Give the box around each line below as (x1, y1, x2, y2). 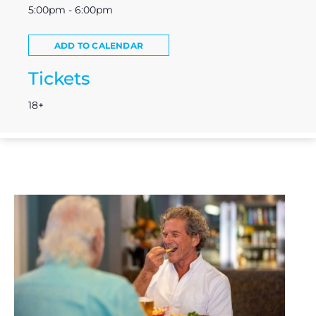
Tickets (28, 67, 90, 89)
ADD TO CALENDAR (54, 39, 143, 51)
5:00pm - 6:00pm (28, 3, 113, 16)
